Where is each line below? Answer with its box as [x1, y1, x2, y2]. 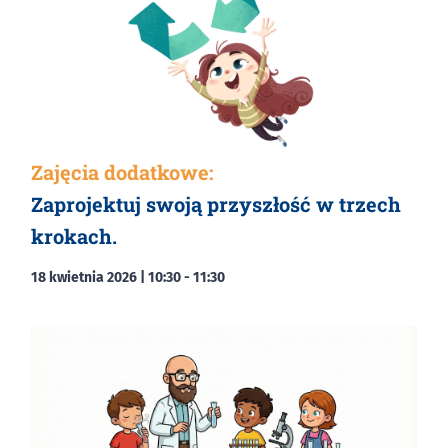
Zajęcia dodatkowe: [31, 158, 213, 185]
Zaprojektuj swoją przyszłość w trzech [31, 190, 401, 217]
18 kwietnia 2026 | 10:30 [31, 268, 181, 286]
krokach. [31, 222, 117, 249]
